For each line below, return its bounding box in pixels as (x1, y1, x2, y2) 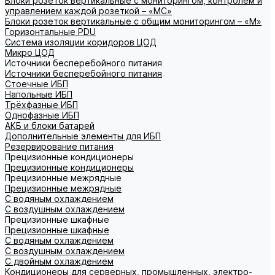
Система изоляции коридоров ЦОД (5, 37, 157, 47)
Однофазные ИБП (5, 110, 79, 120)
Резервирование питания (5, 141, 114, 152)
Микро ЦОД (5, 47, 55, 58)
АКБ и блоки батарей (5, 120, 95, 131)
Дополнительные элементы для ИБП (5, 131, 161, 141)
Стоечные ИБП (5, 79, 68, 89)
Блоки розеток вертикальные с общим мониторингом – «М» (5, 16, 261, 26)
